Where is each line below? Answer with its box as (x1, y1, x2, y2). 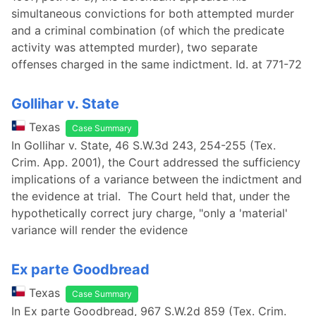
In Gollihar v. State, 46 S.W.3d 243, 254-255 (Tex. (11, 138, 276, 152)
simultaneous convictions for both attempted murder (11, 6, 294, 20)
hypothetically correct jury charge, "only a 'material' (11, 206, 288, 220)
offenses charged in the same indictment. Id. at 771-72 (11, 57, 302, 71)
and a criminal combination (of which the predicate (11, 23, 284, 37)
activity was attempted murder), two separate (11, 40, 257, 54)
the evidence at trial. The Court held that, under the (11, 189, 290, 203)
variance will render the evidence (11, 223, 188, 237)
